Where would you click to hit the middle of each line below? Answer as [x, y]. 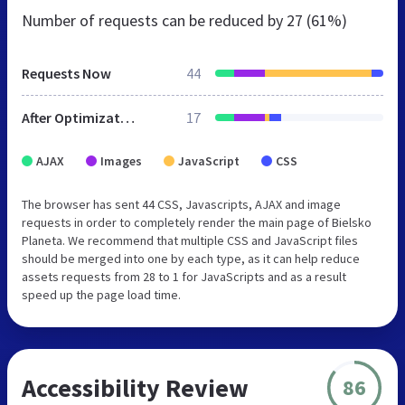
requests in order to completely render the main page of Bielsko [197, 222]
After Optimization [127, 117]
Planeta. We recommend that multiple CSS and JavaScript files [190, 240]
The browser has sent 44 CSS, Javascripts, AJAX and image [181, 204]
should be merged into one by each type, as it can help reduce [191, 258]
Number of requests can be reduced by [154, 20]
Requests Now [66, 73]
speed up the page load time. [101, 294]
